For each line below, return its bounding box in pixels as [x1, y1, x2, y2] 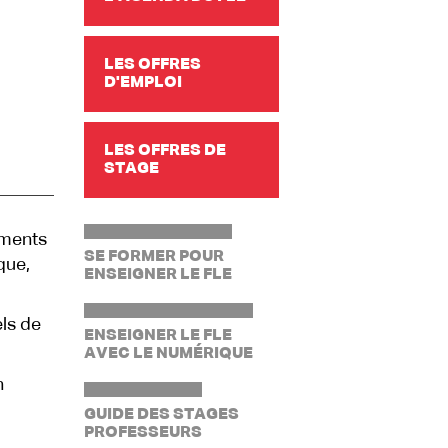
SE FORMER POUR [83, 249, 224, 265]
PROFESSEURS [83, 425, 202, 441]
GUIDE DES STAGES [83, 407, 239, 423]
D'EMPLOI [103, 75, 182, 91]
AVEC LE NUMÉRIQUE [83, 346, 253, 362]
